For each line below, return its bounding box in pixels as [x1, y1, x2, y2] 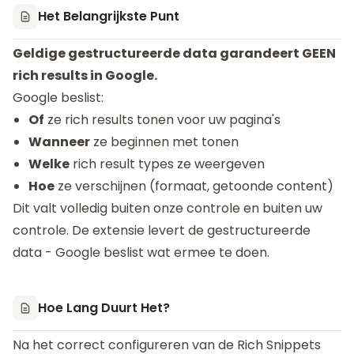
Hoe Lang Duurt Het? [38, 299, 170, 317]
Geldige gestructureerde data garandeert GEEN [13, 44, 336, 62]
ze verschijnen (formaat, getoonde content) [55, 177, 333, 195]
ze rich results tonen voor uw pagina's [44, 111, 281, 129]
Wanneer [28, 133, 90, 151]
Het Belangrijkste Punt [38, 7, 179, 25]
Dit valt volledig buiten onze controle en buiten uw [13, 199, 322, 217]
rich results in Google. [13, 66, 157, 85]
